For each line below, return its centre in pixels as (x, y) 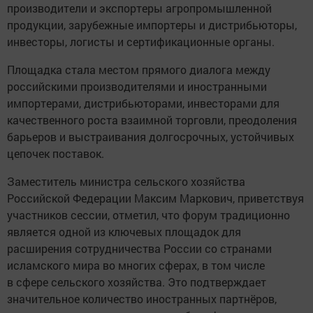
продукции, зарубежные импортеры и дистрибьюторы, (152, 25)
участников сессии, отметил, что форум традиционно (148, 215)
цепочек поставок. (56, 154)
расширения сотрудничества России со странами (139, 249)
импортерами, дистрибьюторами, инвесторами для (143, 103)
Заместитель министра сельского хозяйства (126, 182)
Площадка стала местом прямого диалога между (139, 70)
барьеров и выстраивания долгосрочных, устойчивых (151, 137)
